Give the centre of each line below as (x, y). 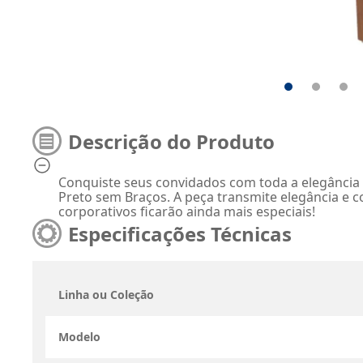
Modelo (79, 337)
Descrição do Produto (171, 141)
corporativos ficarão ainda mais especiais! (187, 211)
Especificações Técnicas (180, 233)
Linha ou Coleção (106, 295)
